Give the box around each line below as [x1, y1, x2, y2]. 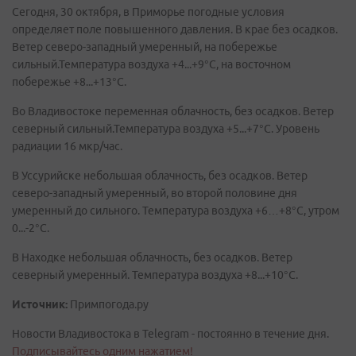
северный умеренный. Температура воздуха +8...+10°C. [12, 269, 298, 281]
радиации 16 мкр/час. [12, 140, 122, 153]
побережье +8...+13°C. [12, 75, 126, 88]
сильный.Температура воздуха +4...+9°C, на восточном [12, 58, 291, 71]
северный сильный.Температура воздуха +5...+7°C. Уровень [12, 122, 319, 135]
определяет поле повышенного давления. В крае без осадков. [12, 23, 338, 36]
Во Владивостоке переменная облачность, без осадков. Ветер [12, 105, 334, 118]
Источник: [12, 298, 68, 311]
